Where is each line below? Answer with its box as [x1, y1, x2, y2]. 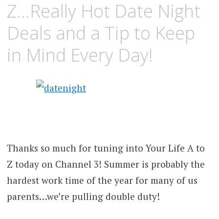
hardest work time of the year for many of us [6, 174, 197, 187]
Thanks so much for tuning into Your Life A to [6, 142, 205, 154]
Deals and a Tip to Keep [6, 21, 195, 45]
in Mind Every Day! [6, 43, 153, 67]
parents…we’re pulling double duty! [6, 190, 160, 203]
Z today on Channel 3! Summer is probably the [6, 158, 205, 171]
